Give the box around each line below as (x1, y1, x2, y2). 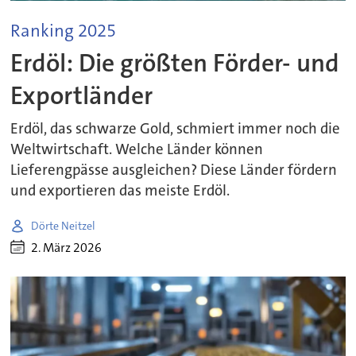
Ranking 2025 (10, 19, 117, 43)
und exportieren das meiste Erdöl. (10, 181, 230, 201)
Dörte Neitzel (31, 218, 96, 233)
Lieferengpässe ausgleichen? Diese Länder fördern (10, 161, 338, 180)
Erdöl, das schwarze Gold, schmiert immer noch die (10, 119, 341, 139)
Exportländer (10, 79, 153, 112)
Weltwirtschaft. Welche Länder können (10, 140, 264, 160)
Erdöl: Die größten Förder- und (10, 46, 340, 79)
